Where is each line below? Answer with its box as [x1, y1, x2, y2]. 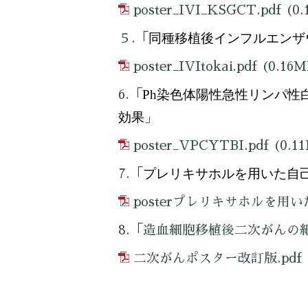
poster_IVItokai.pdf [133, 59, 257, 73]
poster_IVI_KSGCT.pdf [133, 3, 281, 16]
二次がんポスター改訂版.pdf [133, 251, 302, 265]
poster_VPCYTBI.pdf [133, 138, 269, 152]
